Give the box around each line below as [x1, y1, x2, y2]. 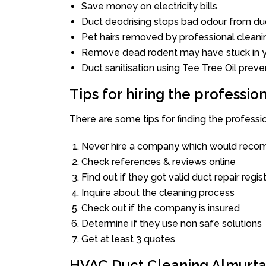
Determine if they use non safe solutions [81, 218, 262, 229]
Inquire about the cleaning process [81, 187, 235, 198]
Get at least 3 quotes [81, 233, 175, 245]
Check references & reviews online [81, 156, 236, 167]
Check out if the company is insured [81, 202, 240, 214]
